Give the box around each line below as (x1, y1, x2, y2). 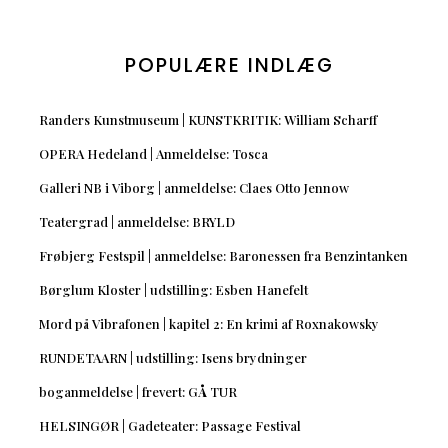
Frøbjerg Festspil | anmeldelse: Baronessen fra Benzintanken (38, 247, 408, 265)
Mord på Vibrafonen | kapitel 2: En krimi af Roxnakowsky (38, 315, 379, 333)
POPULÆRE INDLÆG (124, 52, 334, 80)
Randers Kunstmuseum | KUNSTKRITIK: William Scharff (38, 111, 377, 129)
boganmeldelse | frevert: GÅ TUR (38, 383, 237, 401)
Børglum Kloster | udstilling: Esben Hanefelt (38, 281, 308, 299)
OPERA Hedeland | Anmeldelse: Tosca (38, 145, 268, 163)
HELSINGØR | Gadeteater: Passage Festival (38, 417, 301, 435)
